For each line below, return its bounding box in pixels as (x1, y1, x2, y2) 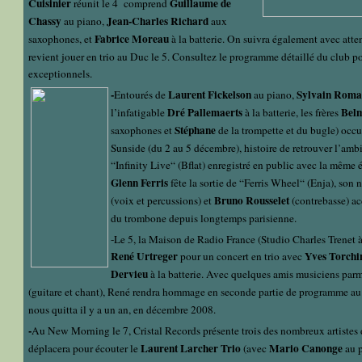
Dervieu (111, 266, 148, 283)
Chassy (28, 13, 61, 30)
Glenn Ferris (111, 175, 168, 192)
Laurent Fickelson (168, 86, 251, 103)
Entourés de (114, 87, 166, 103)
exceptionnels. (28, 66, 92, 82)
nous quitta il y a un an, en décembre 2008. (28, 302, 222, 318)
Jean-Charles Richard (107, 13, 208, 30)
